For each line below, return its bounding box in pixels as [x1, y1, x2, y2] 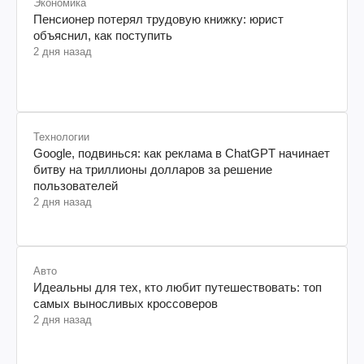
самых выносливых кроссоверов [33, 296, 218, 310]
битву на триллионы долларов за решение [33, 162, 272, 176]
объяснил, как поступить [33, 28, 172, 42]
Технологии [33, 130, 89, 143]
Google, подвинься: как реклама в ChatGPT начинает [33, 145, 330, 160]
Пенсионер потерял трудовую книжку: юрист [33, 11, 284, 26]
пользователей [33, 178, 118, 193]
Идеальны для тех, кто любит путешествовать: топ [33, 279, 322, 294]
